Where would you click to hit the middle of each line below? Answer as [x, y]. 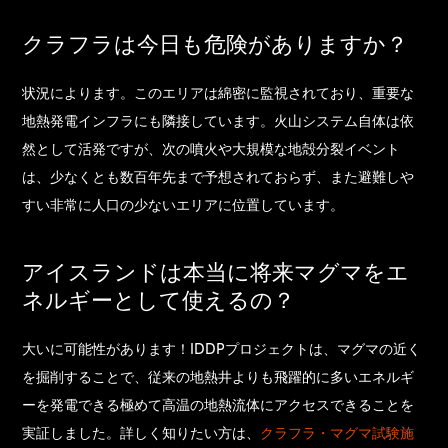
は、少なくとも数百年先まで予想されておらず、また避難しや [218, 177]
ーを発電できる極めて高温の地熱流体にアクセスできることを [218, 405]
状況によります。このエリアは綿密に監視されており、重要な [218, 93]
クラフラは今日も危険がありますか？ [215, 45]
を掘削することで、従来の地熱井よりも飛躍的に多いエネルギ [218, 377]
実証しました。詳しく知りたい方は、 [141, 433]
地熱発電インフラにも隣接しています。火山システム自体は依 [218, 121]
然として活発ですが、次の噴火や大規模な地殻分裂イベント [211, 149]
